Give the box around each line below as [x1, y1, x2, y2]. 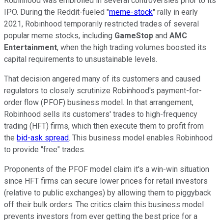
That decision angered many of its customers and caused [4, 74, 200, 84]
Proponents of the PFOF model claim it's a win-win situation [4, 165, 209, 174]
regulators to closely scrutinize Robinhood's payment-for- [4, 86, 202, 96]
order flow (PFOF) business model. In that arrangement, [4, 98, 193, 108]
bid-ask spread [17, 133, 69, 143]
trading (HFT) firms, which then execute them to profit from [4, 121, 204, 131]
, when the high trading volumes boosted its [57, 43, 206, 53]
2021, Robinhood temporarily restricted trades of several [4, 19, 199, 29]
